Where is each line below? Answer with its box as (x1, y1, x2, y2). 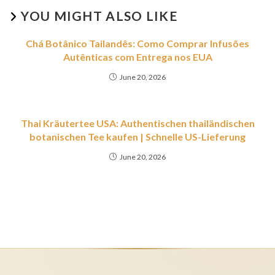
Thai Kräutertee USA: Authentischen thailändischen (20, 117, 255, 129)
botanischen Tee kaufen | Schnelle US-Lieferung (29, 131, 246, 142)
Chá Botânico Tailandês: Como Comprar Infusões (26, 37, 249, 49)
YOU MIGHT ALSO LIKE (21, 8, 178, 23)
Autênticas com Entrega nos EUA (63, 51, 212, 63)
